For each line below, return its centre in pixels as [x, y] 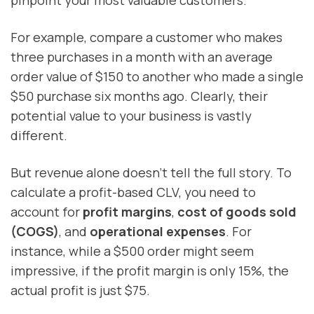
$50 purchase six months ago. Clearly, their [139, 96]
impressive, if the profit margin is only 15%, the [150, 271]
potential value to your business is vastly [131, 115]
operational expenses [158, 232]
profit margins [127, 212]
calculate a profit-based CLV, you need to [133, 192]
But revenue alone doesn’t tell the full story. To [151, 173]
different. [39, 135]
